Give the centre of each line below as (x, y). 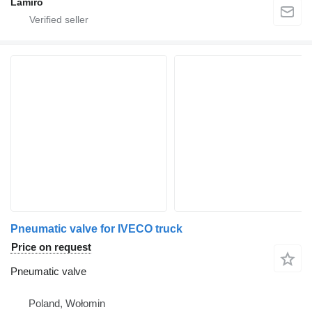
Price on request (51, 247)
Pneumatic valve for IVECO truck (96, 229)
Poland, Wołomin (67, 304)
